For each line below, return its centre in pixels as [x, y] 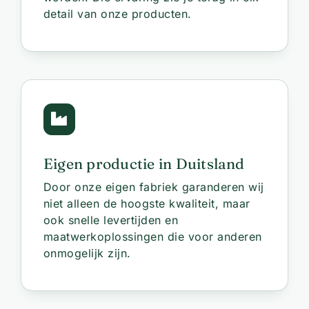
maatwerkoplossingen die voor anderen [152, 236]
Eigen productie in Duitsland [144, 163]
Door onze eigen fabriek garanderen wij [153, 187]
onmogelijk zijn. [87, 253]
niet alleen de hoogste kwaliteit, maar [147, 203]
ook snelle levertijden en [111, 220]
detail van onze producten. [117, 14]
